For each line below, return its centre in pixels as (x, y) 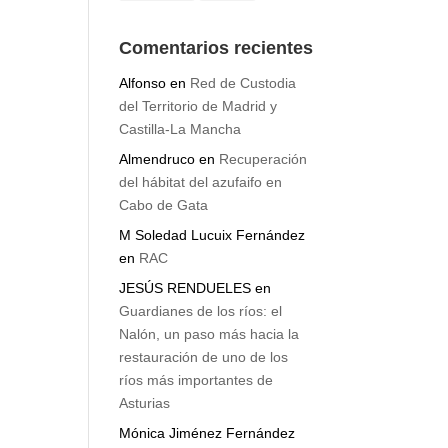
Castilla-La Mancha (180, 142)
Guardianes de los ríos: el (201, 324)
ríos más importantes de (196, 393)
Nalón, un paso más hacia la (209, 347)
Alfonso (143, 96)
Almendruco (157, 172)
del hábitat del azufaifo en (201, 195)
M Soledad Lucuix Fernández (212, 248)
